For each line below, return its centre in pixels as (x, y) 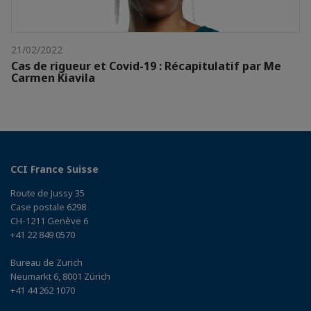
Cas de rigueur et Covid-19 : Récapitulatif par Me (146, 66)
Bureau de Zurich (47, 262)
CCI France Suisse (54, 169)
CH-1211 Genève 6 (49, 220)
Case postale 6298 (48, 207)
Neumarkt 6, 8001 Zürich (60, 276)
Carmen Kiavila (53, 77)
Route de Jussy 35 (48, 193)
